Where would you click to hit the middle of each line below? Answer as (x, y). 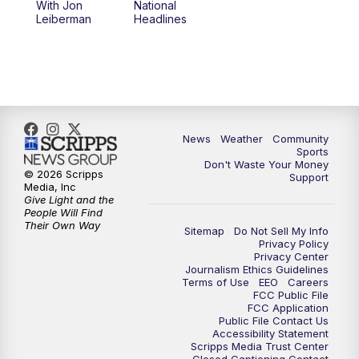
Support (309, 177)
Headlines (160, 18)
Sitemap (204, 230)
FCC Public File (291, 294)
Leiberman (63, 18)
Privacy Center (291, 256)
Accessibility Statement (270, 333)
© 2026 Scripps (64, 174)
